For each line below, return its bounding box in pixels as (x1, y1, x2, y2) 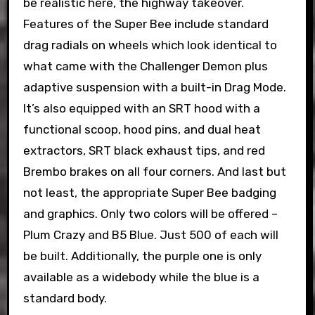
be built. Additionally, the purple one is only (22, 249, 262, 264)
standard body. (22, 291, 107, 306)
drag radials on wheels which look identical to (22, 38, 277, 53)
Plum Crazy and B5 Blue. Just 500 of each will (22, 228, 278, 243)
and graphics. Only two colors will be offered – (22, 207, 278, 221)
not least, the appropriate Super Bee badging (22, 186, 276, 200)
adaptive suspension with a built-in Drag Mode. (22, 80, 286, 95)
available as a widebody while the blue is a (22, 270, 259, 285)
